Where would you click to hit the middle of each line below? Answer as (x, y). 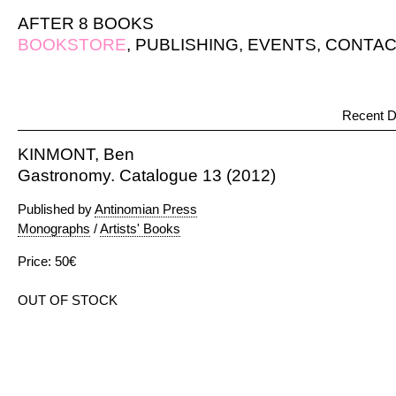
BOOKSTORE (72, 45)
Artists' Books (140, 228)
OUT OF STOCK (68, 300)
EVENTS (282, 45)
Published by (56, 209)
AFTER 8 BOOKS (86, 23)
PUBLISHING (187, 45)
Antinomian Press (146, 209)
